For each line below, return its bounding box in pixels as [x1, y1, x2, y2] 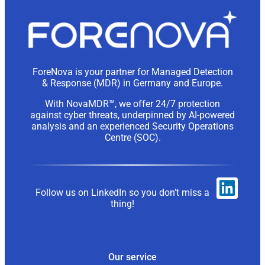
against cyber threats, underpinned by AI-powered [30, 109, 235, 121]
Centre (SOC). [104, 132, 161, 144]
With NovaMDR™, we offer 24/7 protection [45, 98, 220, 110]
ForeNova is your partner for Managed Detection [32, 66, 233, 78]
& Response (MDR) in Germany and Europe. [42, 77, 223, 89]
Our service [108, 251, 157, 263]
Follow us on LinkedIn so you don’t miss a [35, 186, 210, 198]
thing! [111, 198, 135, 209]
